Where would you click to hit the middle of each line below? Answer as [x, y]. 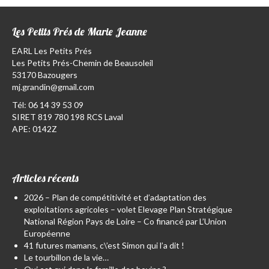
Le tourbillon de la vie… [66, 257]
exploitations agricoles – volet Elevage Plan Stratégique [128, 209]
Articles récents [45, 178]
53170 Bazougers [45, 74]
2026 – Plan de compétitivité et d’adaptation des [115, 197]
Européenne [47, 233]
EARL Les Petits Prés [52, 50]
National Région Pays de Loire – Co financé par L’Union [125, 221]
